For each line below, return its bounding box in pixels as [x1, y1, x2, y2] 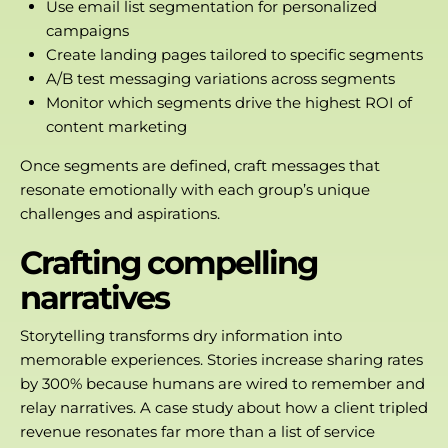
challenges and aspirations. [20, 203, 220, 223]
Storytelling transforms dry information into [20, 326, 342, 346]
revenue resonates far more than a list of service [20, 422, 375, 442]
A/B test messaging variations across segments [45, 68, 395, 88]
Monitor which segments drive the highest [45, 92, 365, 112]
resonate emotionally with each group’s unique [20, 179, 370, 199]
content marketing [45, 116, 187, 136]
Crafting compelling [20, 242, 317, 282]
